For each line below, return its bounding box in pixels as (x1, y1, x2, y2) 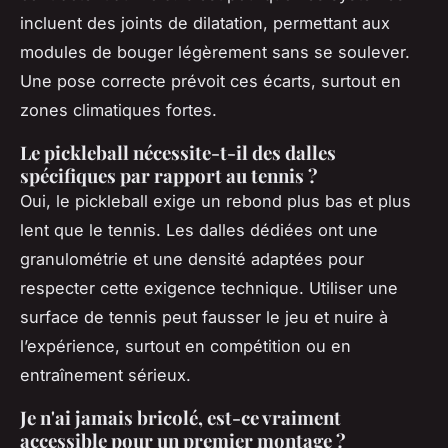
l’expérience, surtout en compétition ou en (20, 336, 351, 357)
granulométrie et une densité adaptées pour (20, 249, 364, 270)
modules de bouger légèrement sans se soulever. (20, 42, 410, 63)
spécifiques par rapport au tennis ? (20, 163, 318, 189)
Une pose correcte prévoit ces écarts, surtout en (20, 71, 401, 92)
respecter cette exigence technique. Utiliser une (20, 278, 398, 299)
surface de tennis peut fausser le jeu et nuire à (20, 307, 388, 328)
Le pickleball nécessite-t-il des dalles (20, 140, 336, 166)
